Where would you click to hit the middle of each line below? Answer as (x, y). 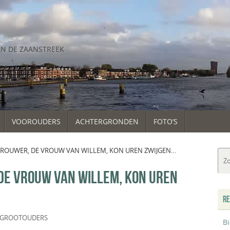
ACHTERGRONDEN (107, 122)
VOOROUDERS (36, 122)
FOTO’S (166, 122)
